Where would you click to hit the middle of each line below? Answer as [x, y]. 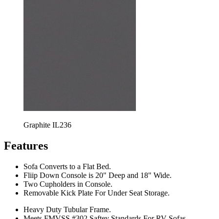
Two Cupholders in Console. [68, 184]
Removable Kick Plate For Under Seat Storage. [97, 193]
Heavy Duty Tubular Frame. [67, 209]
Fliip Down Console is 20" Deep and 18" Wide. [98, 175]
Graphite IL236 [47, 125]
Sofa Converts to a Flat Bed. [67, 166]
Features [26, 145]
